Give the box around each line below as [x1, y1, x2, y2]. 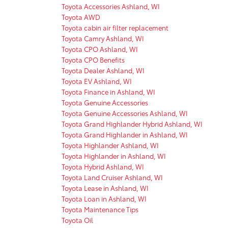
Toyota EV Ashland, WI [62, 76, 132, 85]
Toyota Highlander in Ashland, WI [62, 151, 166, 160]
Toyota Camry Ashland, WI [62, 33, 144, 43]
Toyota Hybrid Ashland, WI [62, 161, 144, 171]
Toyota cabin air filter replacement [62, 22, 168, 32]
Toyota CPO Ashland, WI [62, 44, 138, 53]
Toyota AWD [62, 12, 100, 21]
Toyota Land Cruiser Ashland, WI [62, 172, 163, 182]
